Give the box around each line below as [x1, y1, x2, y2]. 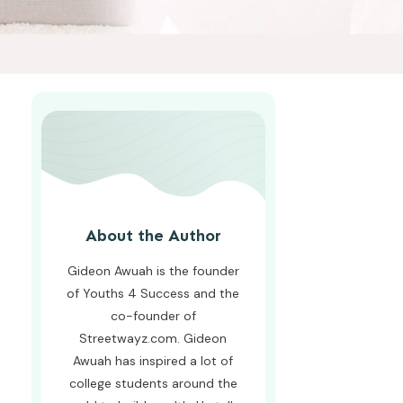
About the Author [85, 225, 221, 246]
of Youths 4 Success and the [67, 284, 240, 301]
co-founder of [110, 307, 196, 324]
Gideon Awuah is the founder [67, 262, 239, 279]
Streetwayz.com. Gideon [79, 329, 228, 346]
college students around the [68, 374, 237, 391]
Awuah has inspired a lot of [73, 352, 234, 369]
